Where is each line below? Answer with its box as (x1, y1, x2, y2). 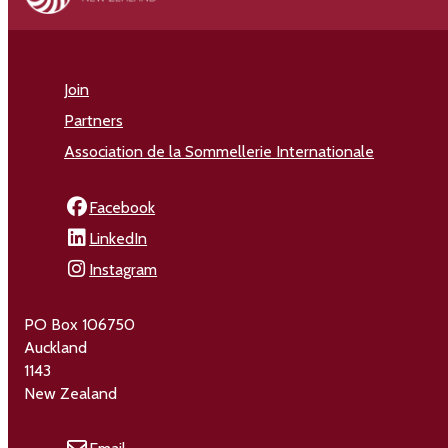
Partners (64, 111, 124, 131)
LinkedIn (89, 228, 148, 248)
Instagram (89, 259, 158, 279)
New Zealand (24, 383, 118, 403)
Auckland (24, 337, 88, 357)
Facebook (89, 197, 156, 217)
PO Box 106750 (24, 314, 136, 334)
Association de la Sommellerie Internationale (64, 142, 375, 162)
